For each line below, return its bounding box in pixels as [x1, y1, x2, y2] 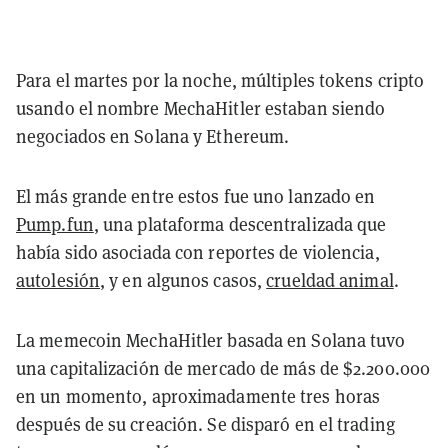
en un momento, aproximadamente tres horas [16, 384, 381, 408]
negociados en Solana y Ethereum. [16, 124, 290, 148]
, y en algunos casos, [100, 268, 267, 292]
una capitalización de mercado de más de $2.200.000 [16, 356, 431, 380]
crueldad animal [266, 268, 394, 292]
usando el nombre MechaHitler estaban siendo [16, 96, 386, 120]
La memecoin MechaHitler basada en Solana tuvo [16, 328, 406, 352]
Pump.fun [16, 212, 94, 236]
